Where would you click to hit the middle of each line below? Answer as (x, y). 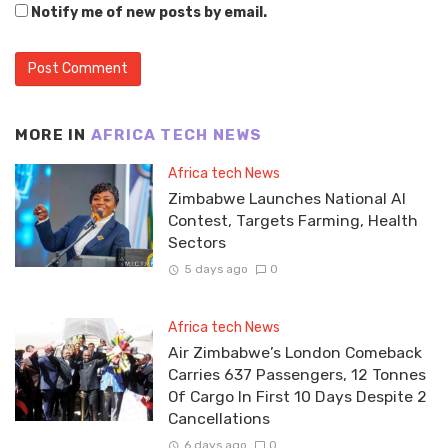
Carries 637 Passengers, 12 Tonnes (296, 374)
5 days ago (215, 268)
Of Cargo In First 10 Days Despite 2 (297, 396)
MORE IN (53, 135)
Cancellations (218, 418)
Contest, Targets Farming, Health (292, 220)
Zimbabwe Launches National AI (286, 198)
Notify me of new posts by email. (149, 13)
